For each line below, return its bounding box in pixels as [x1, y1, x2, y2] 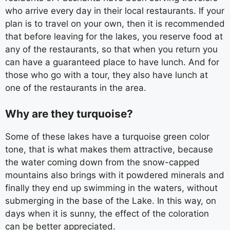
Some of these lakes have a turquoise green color [5, 131, 209, 142]
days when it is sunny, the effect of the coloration [5, 208, 209, 219]
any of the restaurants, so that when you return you [5, 44, 218, 54]
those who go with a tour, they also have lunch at [5, 70, 208, 80]
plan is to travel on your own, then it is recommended [5, 18, 225, 29]
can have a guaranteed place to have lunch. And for [5, 57, 219, 67]
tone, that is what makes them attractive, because [5, 144, 213, 155]
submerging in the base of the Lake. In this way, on [5, 195, 216, 206]
